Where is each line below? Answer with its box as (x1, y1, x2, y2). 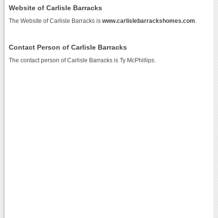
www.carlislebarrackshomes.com (102, 18, 195, 24)
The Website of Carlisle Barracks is (8, 18, 102, 24)
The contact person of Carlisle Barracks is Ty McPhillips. (8, 57, 156, 63)
